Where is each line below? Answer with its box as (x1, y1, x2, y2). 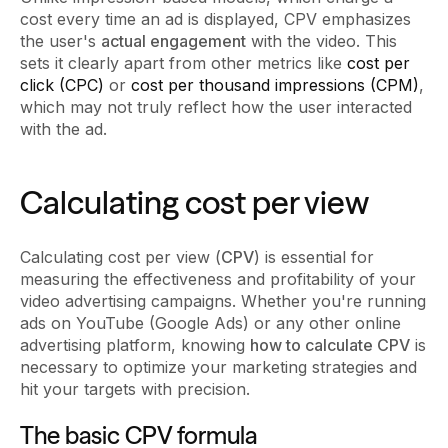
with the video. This (246, 30, 397, 51)
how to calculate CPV (250, 334, 410, 355)
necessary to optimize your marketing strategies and (20, 356, 417, 377)
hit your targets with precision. (20, 378, 250, 399)
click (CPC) (20, 74, 104, 95)
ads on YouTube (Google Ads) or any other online (20, 312, 401, 333)
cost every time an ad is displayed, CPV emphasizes (20, 8, 411, 29)
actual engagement (101, 30, 246, 51)
